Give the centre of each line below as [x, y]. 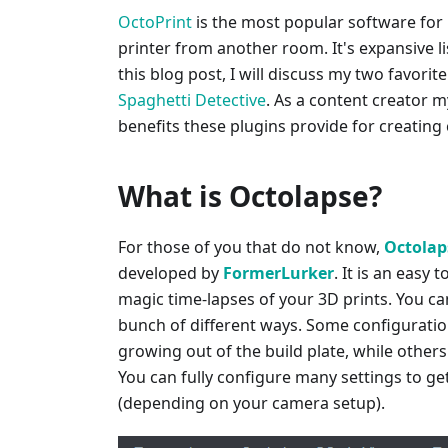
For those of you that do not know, [251, 247]
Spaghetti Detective [192, 100]
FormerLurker [278, 273]
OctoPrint [155, 22]
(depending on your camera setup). [251, 403]
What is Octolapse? [250, 196]
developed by [170, 273]
